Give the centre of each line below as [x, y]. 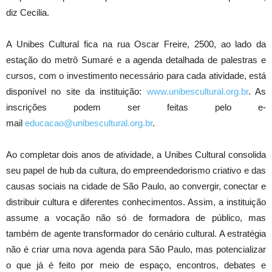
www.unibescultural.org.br [197, 91]
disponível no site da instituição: [76, 91]
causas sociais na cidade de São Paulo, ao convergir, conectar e [136, 186]
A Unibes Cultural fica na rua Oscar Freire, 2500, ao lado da [136, 44]
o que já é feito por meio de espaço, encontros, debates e [136, 265]
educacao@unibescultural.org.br [89, 123]
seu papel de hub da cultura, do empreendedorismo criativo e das [136, 170]
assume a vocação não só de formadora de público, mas [136, 217]
